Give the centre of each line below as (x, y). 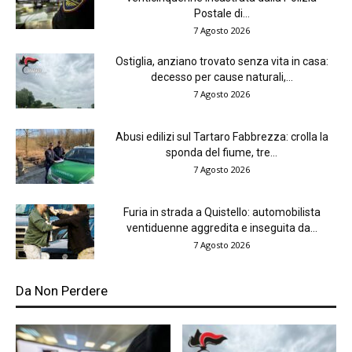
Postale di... (222, 14)
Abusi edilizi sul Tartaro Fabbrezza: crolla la (222, 137)
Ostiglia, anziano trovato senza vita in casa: (222, 62)
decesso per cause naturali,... (222, 77)
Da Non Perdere (62, 291)
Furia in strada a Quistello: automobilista (222, 213)
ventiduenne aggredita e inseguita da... (222, 228)
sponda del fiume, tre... (222, 153)
